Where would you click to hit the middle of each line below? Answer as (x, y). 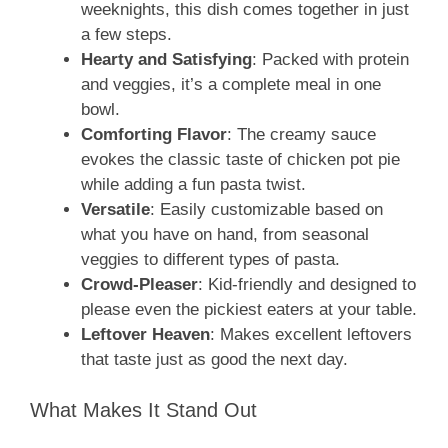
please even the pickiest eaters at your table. (249, 310)
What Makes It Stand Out (143, 409)
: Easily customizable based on (266, 210)
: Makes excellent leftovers (311, 335)
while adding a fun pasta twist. (193, 185)
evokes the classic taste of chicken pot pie (240, 160)
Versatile (115, 210)
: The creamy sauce (301, 135)
